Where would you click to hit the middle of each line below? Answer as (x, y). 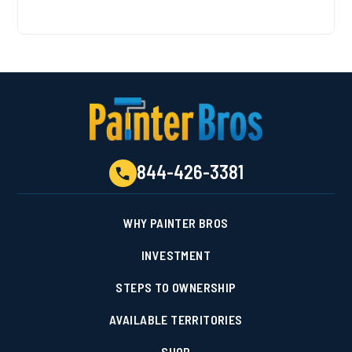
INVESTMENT (176, 255)
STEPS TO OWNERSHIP (176, 288)
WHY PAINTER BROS (176, 223)
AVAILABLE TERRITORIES (176, 320)
